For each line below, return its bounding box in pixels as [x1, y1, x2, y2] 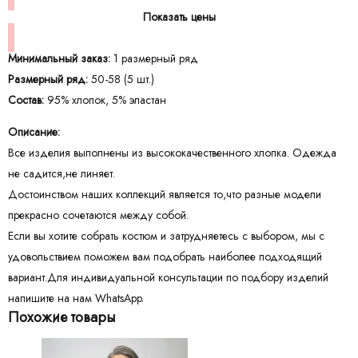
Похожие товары [8, 307, 115, 328]
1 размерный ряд [110, 50, 198, 67]
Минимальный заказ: [8, 50, 110, 67]
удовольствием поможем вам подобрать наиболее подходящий [8, 249, 322, 265]
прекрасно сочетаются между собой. [8, 207, 189, 224]
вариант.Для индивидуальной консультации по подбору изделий [8, 269, 328, 286]
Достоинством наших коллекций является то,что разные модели [8, 186, 321, 203]
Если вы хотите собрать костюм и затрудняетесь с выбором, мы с [8, 228, 324, 245]
